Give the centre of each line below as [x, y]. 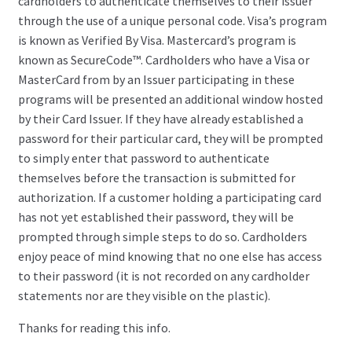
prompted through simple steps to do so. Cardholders [162, 237]
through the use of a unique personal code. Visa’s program [172, 21]
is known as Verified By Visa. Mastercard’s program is [157, 40]
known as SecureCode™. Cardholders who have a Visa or [163, 60]
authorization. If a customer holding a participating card [169, 198]
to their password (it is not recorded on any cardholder [163, 276]
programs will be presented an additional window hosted [170, 99]
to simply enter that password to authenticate [143, 158]
